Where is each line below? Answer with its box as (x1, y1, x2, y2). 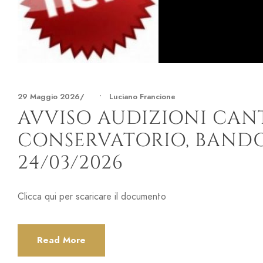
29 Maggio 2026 (18, 92, 80, 103)
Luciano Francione (109, 92, 176, 103)
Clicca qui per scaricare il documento (18, 190, 166, 204)
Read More (37, 234, 86, 247)
